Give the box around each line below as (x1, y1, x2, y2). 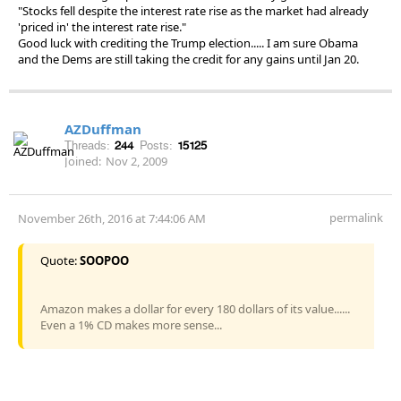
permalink (329, 209, 383, 226)
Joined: (64, 152, 101, 169)
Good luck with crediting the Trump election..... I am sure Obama (18, 34, 358, 51)
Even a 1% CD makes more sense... (40, 316, 222, 333)
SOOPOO (80, 252, 129, 269)
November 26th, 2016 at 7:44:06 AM (18, 209, 206, 226)
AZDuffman (64, 119, 141, 138)
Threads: (64, 138, 110, 152)
